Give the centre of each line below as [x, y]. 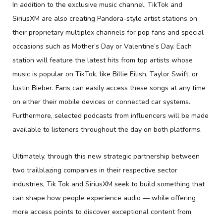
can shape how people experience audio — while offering [104, 198]
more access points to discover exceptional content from [102, 212]
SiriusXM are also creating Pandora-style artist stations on [105, 19]
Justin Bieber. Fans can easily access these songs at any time [109, 88]
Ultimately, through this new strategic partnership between [106, 157]
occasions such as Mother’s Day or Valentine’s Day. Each [102, 47]
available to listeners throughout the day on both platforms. [107, 130]
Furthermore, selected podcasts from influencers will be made [111, 116]
